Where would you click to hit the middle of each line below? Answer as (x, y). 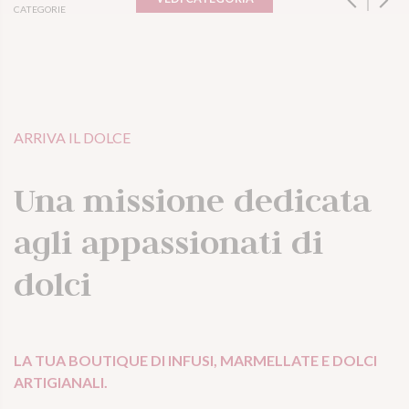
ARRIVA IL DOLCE (72, 137)
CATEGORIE (40, 9)
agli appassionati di (168, 241)
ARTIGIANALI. (61, 382)
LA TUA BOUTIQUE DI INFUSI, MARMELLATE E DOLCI (195, 360)
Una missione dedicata (192, 199)
